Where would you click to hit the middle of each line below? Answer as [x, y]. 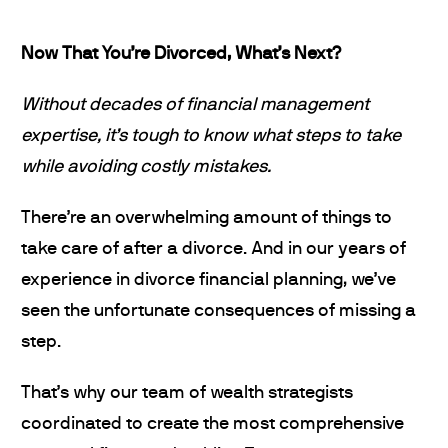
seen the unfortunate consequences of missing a [218, 311]
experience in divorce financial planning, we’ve [208, 280]
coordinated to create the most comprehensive [212, 424]
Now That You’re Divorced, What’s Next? [181, 54]
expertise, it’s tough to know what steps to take [211, 136]
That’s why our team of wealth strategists [187, 393]
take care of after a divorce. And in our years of [213, 249]
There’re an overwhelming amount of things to [206, 218]
